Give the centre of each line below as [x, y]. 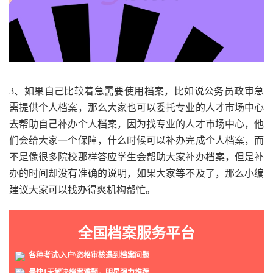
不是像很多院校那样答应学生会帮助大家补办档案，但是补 [136, 157]
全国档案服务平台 [136, 234]
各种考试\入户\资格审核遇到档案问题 [87, 256]
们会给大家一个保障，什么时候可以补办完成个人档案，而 [136, 141]
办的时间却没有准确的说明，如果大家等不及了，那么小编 [136, 174]
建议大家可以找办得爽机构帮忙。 [82, 190]
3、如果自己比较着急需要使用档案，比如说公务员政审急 [136, 91]
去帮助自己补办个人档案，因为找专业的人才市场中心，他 [136, 124]
